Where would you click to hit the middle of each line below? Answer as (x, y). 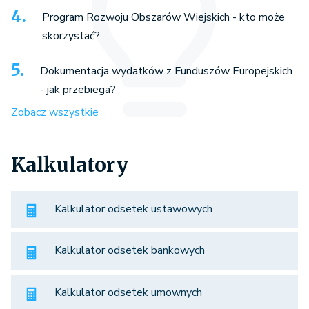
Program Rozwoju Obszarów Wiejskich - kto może (163, 17)
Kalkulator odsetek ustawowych (133, 209)
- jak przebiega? (78, 89)
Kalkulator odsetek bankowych (130, 251)
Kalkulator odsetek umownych (128, 292)
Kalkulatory (70, 165)
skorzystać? (71, 36)
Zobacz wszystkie (55, 112)
